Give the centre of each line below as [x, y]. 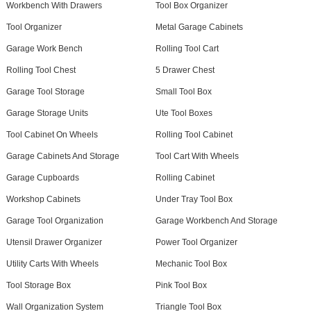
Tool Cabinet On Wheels [52, 135]
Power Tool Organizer [196, 242]
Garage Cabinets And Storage [62, 156]
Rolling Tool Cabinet [194, 135]
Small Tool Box [183, 92]
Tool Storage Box [38, 285]
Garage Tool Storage [45, 92]
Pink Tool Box [181, 285]
